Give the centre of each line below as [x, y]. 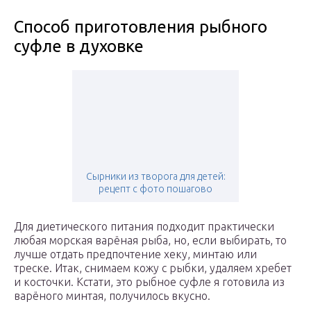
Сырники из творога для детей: [155, 177]
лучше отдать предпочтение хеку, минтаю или [135, 254]
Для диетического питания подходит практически [144, 227]
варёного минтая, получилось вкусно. [112, 296]
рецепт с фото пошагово [155, 189]
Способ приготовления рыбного [141, 27]
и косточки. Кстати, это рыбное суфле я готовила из [149, 282]
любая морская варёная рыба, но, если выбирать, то [150, 241]
